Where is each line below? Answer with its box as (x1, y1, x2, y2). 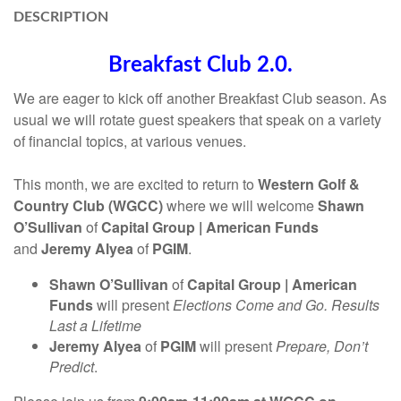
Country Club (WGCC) (13, 195, 163, 216)
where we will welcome (163, 195, 318, 216)
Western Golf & (258, 174, 360, 194)
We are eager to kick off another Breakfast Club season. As (13, 88, 387, 108)
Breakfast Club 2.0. (108, 55, 293, 76)
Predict (49, 356, 94, 377)
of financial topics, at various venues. (13, 131, 246, 151)
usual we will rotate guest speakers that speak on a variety (13, 109, 381, 130)
